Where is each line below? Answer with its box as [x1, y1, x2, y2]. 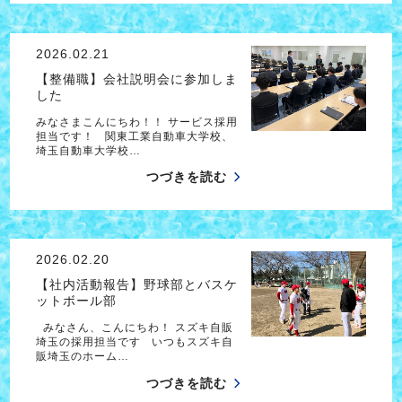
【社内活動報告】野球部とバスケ [35, 277, 238, 293]
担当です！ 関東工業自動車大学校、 [35, 129, 233, 143]
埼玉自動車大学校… [35, 144, 141, 157]
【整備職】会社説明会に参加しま [35, 71, 238, 86]
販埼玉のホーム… [35, 349, 129, 363]
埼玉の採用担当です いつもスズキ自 [35, 335, 233, 348]
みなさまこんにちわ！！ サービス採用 [35, 115, 238, 128]
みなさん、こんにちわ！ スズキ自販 [35, 320, 233, 334]
